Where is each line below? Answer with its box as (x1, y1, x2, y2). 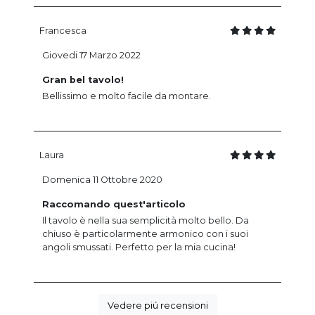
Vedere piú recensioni (107, 300, 208, 311)
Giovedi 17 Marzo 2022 (42, 49, 141, 60)
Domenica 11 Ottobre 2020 (42, 174, 162, 185)
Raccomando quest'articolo (42, 198, 186, 210)
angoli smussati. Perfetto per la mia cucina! (42, 241, 236, 252)
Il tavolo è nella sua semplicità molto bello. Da (42, 214, 249, 226)
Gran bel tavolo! (42, 74, 124, 85)
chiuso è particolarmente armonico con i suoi (42, 228, 248, 239)
